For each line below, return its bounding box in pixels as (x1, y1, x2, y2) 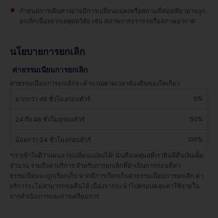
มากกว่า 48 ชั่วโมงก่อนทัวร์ (15, 94, 91, 104)
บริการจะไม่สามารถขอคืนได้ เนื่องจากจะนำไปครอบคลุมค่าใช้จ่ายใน (10, 182, 200, 191)
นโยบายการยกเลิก (10, 45, 85, 58)
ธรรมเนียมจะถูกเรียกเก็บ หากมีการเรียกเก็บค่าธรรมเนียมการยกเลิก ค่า (10, 171, 203, 181)
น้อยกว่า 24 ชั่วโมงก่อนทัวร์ (15, 135, 91, 145)
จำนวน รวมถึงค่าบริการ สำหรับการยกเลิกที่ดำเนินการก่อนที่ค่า (10, 161, 181, 170)
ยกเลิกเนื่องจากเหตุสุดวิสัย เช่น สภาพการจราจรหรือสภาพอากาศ (19, 17, 195, 26)
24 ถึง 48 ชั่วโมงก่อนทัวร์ (15, 115, 85, 124)
